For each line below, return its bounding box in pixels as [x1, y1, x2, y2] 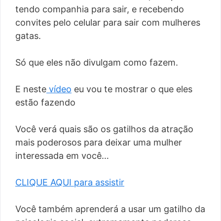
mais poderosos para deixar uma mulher [15, 137, 182, 148]
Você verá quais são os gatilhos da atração [15, 124, 193, 135]
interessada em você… [15, 150, 109, 161]
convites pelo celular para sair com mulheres [15, 17, 200, 28]
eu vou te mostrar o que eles [72, 84, 192, 95]
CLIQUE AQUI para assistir [15, 177, 124, 188]
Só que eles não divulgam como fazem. [15, 57, 178, 68]
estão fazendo [15, 97, 75, 108]
